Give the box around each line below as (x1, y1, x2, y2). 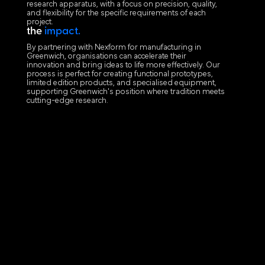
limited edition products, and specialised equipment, (26, 79, 216, 88)
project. (26, 18, 53, 27)
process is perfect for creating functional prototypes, (26, 70, 213, 79)
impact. (44, 26, 80, 38)
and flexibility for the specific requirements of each (26, 9, 206, 18)
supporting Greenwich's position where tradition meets (26, 88, 225, 97)
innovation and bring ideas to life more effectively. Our (26, 61, 220, 70)
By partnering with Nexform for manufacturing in (26, 43, 201, 53)
